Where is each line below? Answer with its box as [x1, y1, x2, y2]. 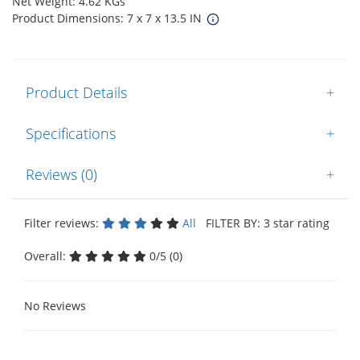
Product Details [26, 82, 127, 102]
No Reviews [24, 297, 86, 313]
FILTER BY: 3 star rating [199, 215, 329, 231]
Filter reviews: [24, 215, 102, 231]
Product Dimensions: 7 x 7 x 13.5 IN [12, 10, 205, 26]
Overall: [24, 247, 69, 264]
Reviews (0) [26, 164, 97, 184]
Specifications [26, 123, 116, 143]
